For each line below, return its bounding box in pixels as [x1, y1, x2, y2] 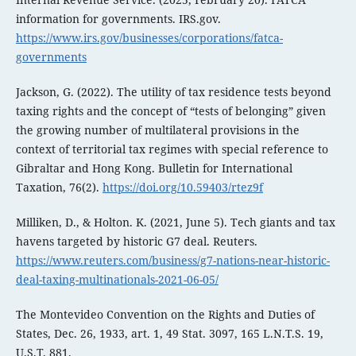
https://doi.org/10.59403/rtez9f [102, 180, 263, 195]
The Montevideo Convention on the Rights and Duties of [15, 307, 315, 323]
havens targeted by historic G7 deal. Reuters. [15, 234, 257, 250]
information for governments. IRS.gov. [15, 11, 221, 27]
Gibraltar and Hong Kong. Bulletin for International [15, 161, 292, 176]
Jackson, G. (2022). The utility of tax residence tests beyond [15, 84, 331, 100]
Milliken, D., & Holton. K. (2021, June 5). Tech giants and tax [15, 215, 335, 230]
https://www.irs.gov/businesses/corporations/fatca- [15, 30, 283, 46]
